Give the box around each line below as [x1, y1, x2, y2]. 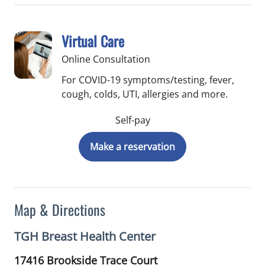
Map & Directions [14, 199, 105, 220]
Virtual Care [62, 30, 124, 51]
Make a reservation [90, 140, 175, 153]
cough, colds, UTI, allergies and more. [62, 88, 228, 101]
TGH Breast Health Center [14, 228, 156, 244]
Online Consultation [62, 53, 150, 66]
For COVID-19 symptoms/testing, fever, [62, 73, 234, 86]
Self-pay [115, 114, 150, 127]
